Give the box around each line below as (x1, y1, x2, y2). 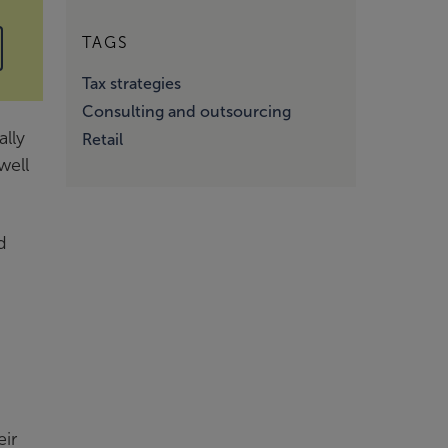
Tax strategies (82, 75, 181, 93)
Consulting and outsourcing (82, 103, 291, 120)
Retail (82, 130, 123, 148)
